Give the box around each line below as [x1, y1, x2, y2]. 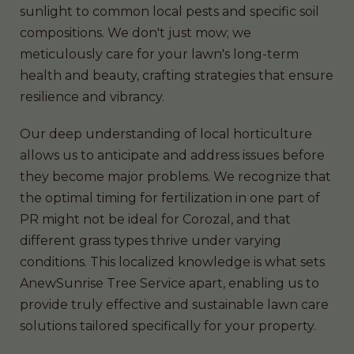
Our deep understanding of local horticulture [20, 126, 312, 141]
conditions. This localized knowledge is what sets [20, 254, 325, 269]
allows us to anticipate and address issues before [20, 147, 325, 163]
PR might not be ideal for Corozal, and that [20, 211, 291, 227]
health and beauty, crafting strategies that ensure [20, 67, 333, 83]
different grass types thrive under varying [20, 232, 281, 248]
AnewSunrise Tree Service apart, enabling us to [20, 275, 319, 291]
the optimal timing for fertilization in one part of [20, 190, 320, 205]
